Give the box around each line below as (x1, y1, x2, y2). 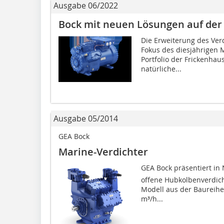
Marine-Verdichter (58, 144, 148, 158)
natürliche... (140, 63, 181, 73)
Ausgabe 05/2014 (53, 112, 118, 124)
